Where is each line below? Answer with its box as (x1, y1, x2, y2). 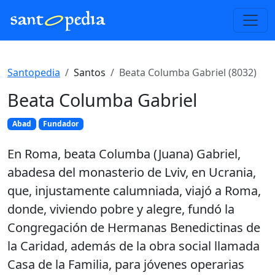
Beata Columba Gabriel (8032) (119, 66, 257, 79)
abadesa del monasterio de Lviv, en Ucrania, (7, 164, 256, 181)
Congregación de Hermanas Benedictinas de (7, 219, 260, 236)
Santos (74, 66, 106, 79)
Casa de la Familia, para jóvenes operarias (7, 256, 244, 273)
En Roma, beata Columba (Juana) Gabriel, (7, 145, 241, 163)
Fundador (43, 118, 79, 129)
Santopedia (7, 66, 60, 79)
